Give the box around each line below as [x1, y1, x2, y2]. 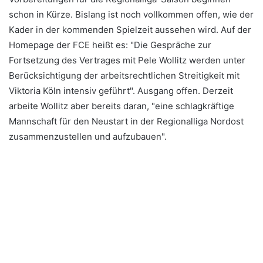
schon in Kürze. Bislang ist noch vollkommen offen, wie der [9, 9, 254, 21]
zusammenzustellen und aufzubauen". [9, 131, 167, 143]
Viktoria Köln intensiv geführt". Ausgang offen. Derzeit [9, 85, 233, 97]
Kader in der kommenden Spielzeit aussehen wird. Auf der [9, 24, 251, 36]
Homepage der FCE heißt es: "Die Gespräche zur [9, 39, 211, 51]
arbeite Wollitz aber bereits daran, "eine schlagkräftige [9, 100, 234, 112]
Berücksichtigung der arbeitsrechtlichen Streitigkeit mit [9, 70, 240, 82]
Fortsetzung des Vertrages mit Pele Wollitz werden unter [9, 55, 245, 66]
